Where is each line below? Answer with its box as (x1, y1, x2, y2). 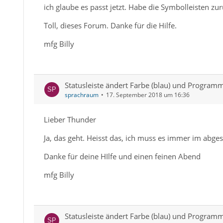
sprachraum (64, 91, 99, 99)
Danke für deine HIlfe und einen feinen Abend (43, 151, 201, 161)
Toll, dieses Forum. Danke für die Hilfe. (43, 20, 177, 30)
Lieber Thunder (43, 114, 96, 124)
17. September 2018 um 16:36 (106, 91, 190, 99)
